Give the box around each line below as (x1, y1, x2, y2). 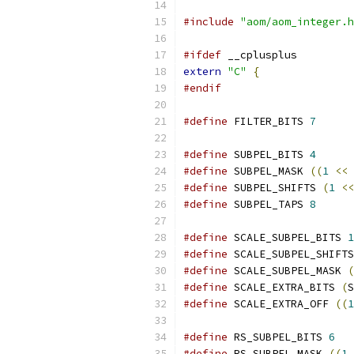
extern (183, 65, 221, 78)
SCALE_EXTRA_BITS (228, 281, 341, 294)
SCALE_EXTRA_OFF (228, 297, 335, 311)
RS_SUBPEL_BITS (228, 330, 329, 344)
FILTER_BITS (228, 115, 310, 128)
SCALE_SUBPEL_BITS (228, 231, 348, 244)
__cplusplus (221, 48, 297, 62)
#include (183, 15, 234, 28)
